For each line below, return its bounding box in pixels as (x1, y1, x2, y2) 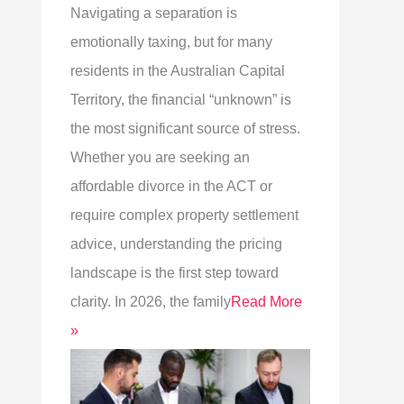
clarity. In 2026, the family (70, 294, 231, 309)
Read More (231, 294, 302, 309)
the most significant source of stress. (70, 121, 300, 136)
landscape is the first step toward (70, 265, 279, 280)
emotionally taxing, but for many (70, 34, 272, 50)
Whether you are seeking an (70, 150, 250, 165)
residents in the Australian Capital (70, 63, 285, 78)
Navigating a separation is (70, 5, 237, 21)
